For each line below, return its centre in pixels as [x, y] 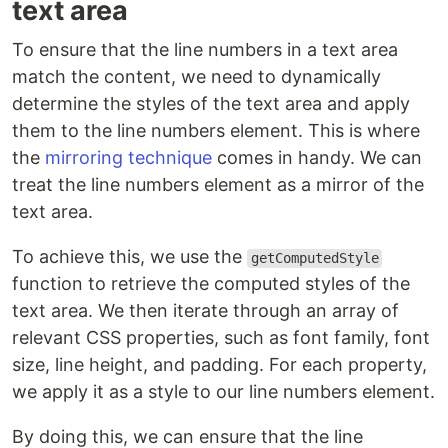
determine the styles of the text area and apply [211, 104]
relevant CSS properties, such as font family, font [221, 338]
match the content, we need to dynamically [196, 77]
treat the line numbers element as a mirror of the [218, 185]
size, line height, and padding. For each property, [219, 365]
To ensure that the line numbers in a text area [205, 50]
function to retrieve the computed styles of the [211, 284]
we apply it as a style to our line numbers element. [223, 392]
